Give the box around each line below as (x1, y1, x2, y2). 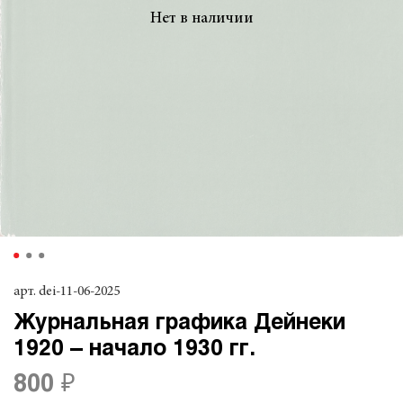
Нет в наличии (149, 10, 254, 27)
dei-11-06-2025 (39, 284, 120, 299)
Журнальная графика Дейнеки (13, 312, 345, 334)
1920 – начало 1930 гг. (13, 338, 255, 360)
